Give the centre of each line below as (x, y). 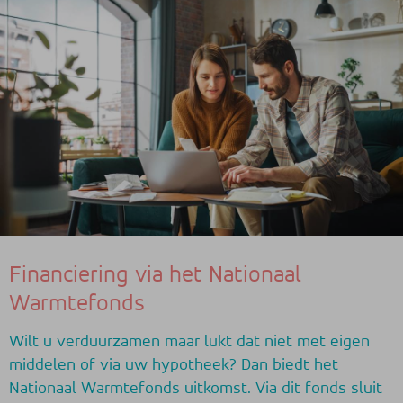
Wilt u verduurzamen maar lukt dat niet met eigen (189, 342)
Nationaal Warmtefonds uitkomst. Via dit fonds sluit (196, 389)
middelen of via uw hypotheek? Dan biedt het (174, 365)
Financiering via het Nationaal (155, 276)
